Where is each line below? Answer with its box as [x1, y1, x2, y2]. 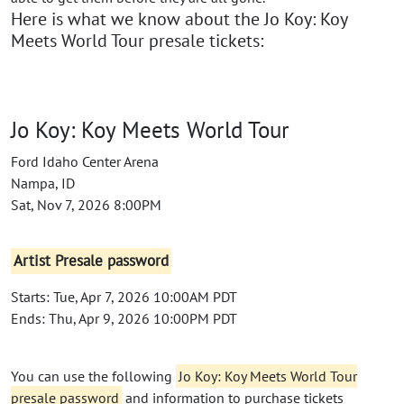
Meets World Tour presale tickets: [11, 28, 263, 52]
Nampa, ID [11, 173, 75, 192]
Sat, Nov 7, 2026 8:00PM [11, 195, 161, 214]
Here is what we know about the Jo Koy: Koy [11, 6, 347, 31]
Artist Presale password [14, 251, 170, 271]
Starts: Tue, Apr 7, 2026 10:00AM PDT [11, 287, 237, 306]
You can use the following [11, 366, 176, 385]
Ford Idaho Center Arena [11, 151, 159, 170]
